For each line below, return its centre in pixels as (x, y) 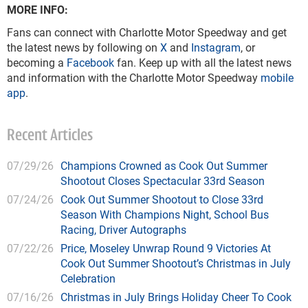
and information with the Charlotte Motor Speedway (132, 78)
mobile (276, 78)
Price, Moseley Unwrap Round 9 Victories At (166, 248)
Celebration (88, 278)
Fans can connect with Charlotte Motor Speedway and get (147, 32)
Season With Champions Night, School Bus (165, 214)
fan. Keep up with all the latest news (203, 63)
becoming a (37, 63)
